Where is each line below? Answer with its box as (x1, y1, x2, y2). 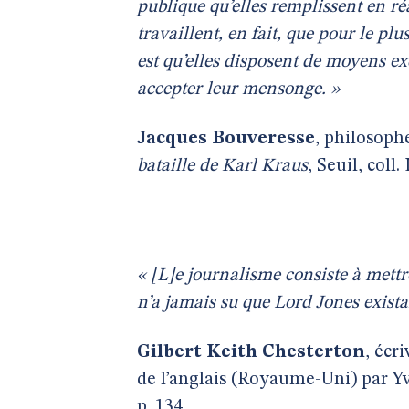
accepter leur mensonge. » (137, 80, 340, 99)
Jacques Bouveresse (137, 130, 315, 148)
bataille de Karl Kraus (137, 157, 308, 175)
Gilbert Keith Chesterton (137, 343, 365, 362)
